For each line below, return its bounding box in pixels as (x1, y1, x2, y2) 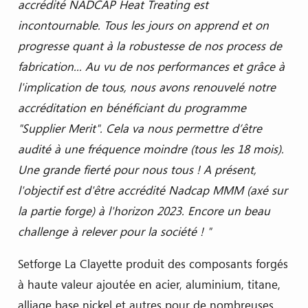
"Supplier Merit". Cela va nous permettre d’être (17, 120, 262, 137)
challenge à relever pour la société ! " (17, 223, 211, 240)
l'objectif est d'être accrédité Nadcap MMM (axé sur (17, 182, 287, 199)
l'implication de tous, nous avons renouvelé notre (17, 79, 276, 96)
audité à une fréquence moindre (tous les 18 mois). (17, 141, 284, 157)
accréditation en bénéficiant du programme (17, 100, 246, 116)
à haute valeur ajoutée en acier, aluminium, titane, (17, 276, 280, 293)
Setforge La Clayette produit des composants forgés (17, 256, 288, 272)
